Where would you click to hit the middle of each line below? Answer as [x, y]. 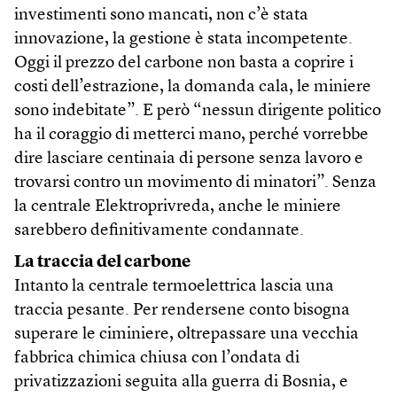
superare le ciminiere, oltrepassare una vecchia [187, 335]
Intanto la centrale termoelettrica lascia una [174, 287]
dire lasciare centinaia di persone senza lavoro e [189, 160]
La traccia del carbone [102, 263]
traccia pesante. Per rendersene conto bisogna [182, 311]
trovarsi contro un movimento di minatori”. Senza [195, 183]
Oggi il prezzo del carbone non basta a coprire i [184, 64]
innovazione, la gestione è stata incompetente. [183, 40]
